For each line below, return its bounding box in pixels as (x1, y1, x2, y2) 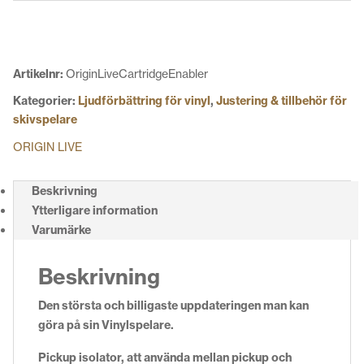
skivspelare (13, 112, 77, 128)
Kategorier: (13, 93, 78, 109)
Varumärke (32, 223, 91, 238)
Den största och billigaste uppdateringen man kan (38, 298, 309, 314)
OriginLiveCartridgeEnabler (66, 67, 208, 81)
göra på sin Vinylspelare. (38, 318, 176, 333)
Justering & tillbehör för (216, 93, 347, 109)
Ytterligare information (32, 203, 158, 219)
